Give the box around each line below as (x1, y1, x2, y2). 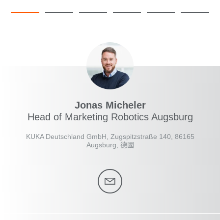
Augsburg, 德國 (86, 141, 134, 149)
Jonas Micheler (74, 100, 146, 111)
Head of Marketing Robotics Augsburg (27, 111, 193, 123)
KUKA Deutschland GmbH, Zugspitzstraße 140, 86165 (26, 133, 194, 141)
